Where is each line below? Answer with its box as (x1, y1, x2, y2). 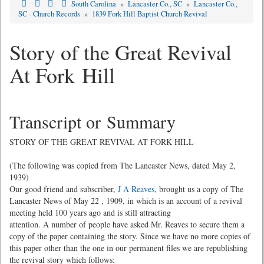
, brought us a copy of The (154, 183, 243, 194)
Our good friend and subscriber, (9, 183, 118, 194)
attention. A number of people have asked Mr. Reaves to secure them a (9, 219, 245, 230)
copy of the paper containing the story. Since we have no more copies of (9, 230, 250, 242)
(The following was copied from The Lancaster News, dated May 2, (9, 160, 236, 171)
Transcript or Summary (9, 110, 176, 133)
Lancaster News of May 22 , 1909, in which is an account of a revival (9, 195, 242, 206)
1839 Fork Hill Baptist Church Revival (92, 9, 207, 19)
